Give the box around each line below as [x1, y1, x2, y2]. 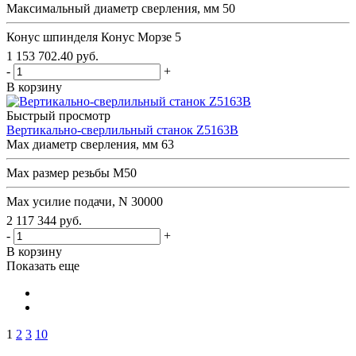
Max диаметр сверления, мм [6, 137, 158, 151]
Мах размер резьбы [6, 165, 110, 180]
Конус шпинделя [6, 29, 98, 44]
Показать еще [6, 258, 79, 273]
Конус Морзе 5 [101, 29, 181, 44]
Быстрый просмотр [6, 108, 110, 122]
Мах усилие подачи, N [6, 194, 128, 208]
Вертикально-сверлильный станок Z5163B [6, 122, 238, 137]
